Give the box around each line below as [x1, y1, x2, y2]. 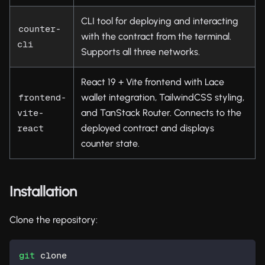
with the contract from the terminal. [81, 30, 231, 42]
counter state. [81, 137, 140, 149]
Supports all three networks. [81, 46, 200, 57]
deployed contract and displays [81, 122, 214, 134]
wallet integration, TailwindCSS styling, [81, 91, 244, 103]
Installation [9, 182, 77, 200]
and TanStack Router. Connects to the [81, 106, 241, 118]
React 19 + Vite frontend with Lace [81, 76, 224, 88]
